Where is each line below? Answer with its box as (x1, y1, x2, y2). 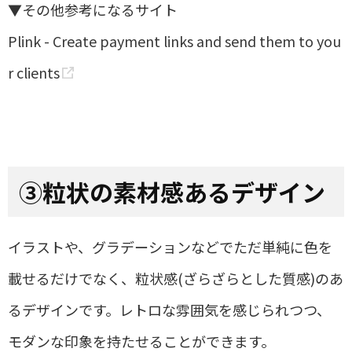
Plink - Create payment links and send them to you (8, 30, 341, 51)
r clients (8, 61, 60, 82)
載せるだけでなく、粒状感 (8, 267, 178, 288)
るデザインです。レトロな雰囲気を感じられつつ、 (8, 299, 331, 320)
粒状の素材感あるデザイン (42, 174, 325, 209)
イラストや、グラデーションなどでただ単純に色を (8, 236, 332, 257)
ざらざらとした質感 (183, 267, 310, 288)
